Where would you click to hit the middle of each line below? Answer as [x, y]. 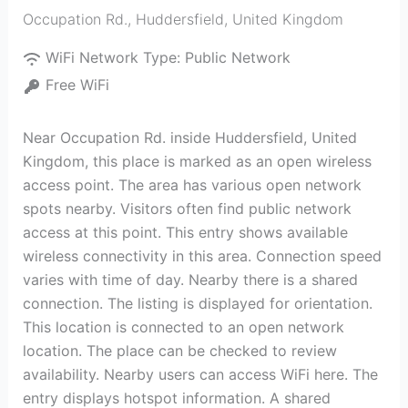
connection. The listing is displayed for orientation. [197, 303]
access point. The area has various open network [192, 185]
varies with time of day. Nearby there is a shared [190, 280]
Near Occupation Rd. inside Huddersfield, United [189, 138]
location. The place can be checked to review [179, 351]
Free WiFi [77, 85]
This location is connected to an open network [183, 327]
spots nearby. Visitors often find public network [187, 209]
